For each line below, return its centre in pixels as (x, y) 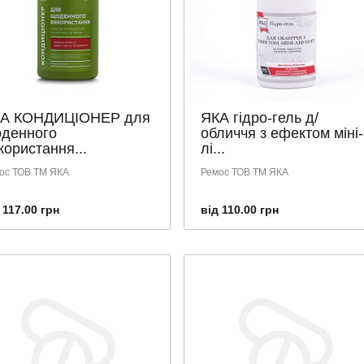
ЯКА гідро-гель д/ (259, 118)
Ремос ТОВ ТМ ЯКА (244, 172)
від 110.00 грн (239, 210)
